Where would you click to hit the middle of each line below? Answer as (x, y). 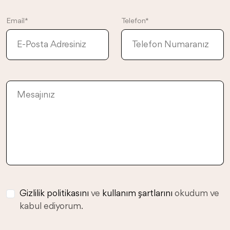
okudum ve (196, 194)
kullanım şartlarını (137, 194)
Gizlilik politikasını (54, 194)
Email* (17, 21)
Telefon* (135, 21)
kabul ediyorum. (51, 206)
